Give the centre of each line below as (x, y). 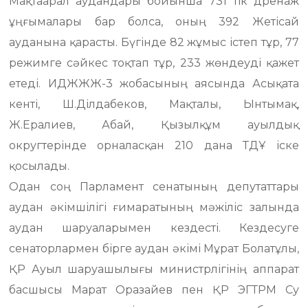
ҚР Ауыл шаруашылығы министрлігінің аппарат (154, 269)
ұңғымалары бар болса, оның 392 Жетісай (154, 22)
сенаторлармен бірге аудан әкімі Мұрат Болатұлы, (154, 249)
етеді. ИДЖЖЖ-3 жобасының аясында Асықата (154, 84)
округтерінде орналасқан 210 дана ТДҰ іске (154, 145)
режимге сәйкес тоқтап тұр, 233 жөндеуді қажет (154, 63)
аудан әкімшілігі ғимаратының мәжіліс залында (154, 207)
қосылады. (40, 166)
